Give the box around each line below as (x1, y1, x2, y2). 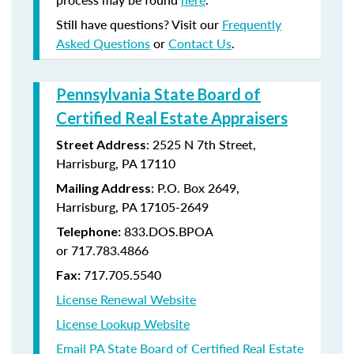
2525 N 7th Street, (153, 135, 256, 153)
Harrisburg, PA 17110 (56, 154, 175, 172)
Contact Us (168, 34, 232, 52)
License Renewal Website (56, 290, 196, 308)
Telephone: (56, 224, 121, 239)
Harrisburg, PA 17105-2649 (56, 198, 209, 216)
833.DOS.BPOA (121, 222, 213, 240)
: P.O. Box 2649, (151, 179, 239, 197)
